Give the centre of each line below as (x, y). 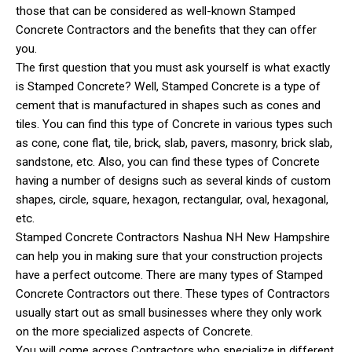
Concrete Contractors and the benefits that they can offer (166, 29)
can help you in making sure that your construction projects (169, 256)
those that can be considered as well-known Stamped (156, 11)
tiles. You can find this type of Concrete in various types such (174, 124)
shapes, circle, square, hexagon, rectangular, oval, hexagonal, (172, 199)
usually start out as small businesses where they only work (169, 312)
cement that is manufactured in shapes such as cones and (168, 105)
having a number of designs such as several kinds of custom (173, 180)
